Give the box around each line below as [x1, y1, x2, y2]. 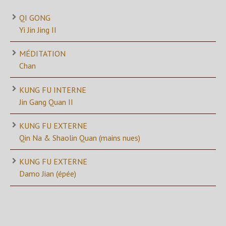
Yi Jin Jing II [19, 24, 56, 35]
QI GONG [19, 12, 50, 23]
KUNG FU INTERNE [19, 84, 86, 95]
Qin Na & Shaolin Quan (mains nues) [19, 133, 140, 143]
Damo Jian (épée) [19, 168, 76, 179]
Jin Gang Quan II [19, 96, 73, 107]
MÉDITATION [19, 48, 66, 59]
